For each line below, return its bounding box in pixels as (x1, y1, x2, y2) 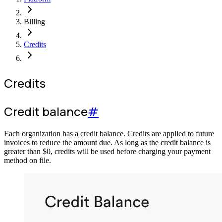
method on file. (4, 156, 51, 165)
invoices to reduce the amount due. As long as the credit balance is (4, 138, 211, 147)
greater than (4, 147, 43, 156)
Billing (24, 17, 45, 26)
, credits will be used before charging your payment (51, 147, 211, 156)
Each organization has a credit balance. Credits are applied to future (4, 129, 214, 138)
